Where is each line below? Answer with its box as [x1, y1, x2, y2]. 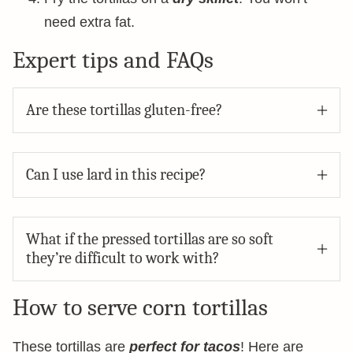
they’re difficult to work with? [26, 249, 219, 267]
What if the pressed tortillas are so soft [26, 230, 273, 248]
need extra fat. [44, 14, 135, 30]
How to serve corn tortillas [13, 294, 268, 321]
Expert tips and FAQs [13, 46, 214, 74]
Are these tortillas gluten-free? [26, 101, 222, 119]
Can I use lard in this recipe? [26, 165, 206, 184]
